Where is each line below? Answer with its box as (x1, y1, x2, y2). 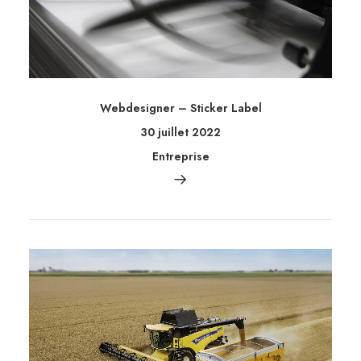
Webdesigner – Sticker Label (99, 100, 262, 117)
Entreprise (151, 148, 210, 165)
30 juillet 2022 (140, 124, 221, 141)
